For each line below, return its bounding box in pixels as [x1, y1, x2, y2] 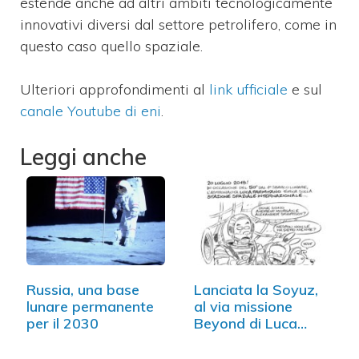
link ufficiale [209, 79, 288, 99]
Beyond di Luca [194, 313, 297, 333]
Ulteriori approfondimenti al [20, 79, 209, 99]
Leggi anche [20, 142, 147, 171]
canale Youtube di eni [20, 101, 161, 120]
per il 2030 [26, 313, 99, 333]
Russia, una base [26, 280, 139, 299]
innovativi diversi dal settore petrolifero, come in [20, 14, 337, 34]
